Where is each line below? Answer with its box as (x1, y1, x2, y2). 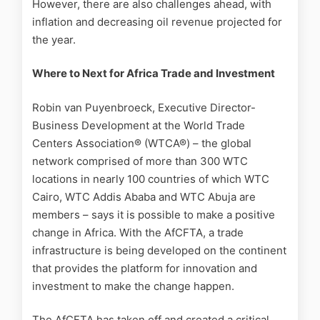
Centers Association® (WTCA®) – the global (32, 136, 251, 150)
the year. (32, 32, 76, 46)
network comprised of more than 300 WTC (32, 154, 248, 168)
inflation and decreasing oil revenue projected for (32, 14, 282, 29)
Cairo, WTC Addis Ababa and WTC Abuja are (32, 189, 256, 204)
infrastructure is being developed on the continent (32, 243, 286, 257)
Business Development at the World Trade (32, 118, 245, 132)
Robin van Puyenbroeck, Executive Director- (32, 100, 256, 114)
